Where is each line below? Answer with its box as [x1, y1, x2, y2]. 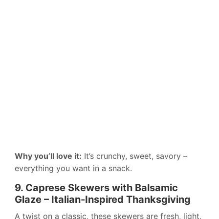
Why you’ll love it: [15, 151, 82, 161]
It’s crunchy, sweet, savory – [82, 151, 187, 161]
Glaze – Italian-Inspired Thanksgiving [15, 194, 191, 206]
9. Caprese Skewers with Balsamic [15, 182, 178, 194]
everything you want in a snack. [15, 163, 132, 174]
